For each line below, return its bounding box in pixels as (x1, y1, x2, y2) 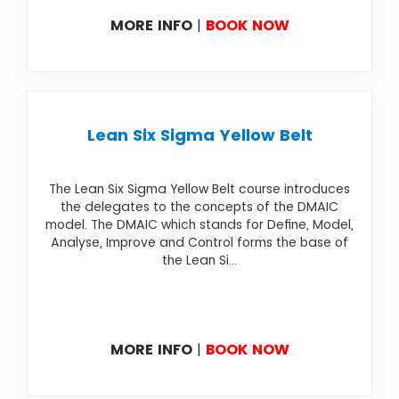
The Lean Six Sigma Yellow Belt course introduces (49, 180, 350, 198)
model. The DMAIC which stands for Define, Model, (45, 216, 354, 233)
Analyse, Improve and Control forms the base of (51, 233, 348, 251)
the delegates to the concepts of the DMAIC (61, 198, 338, 216)
